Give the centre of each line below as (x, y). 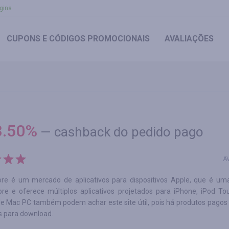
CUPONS (23, 39)
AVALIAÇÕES (189, 39)
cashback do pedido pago (129, 132)
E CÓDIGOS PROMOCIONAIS (95, 39)
